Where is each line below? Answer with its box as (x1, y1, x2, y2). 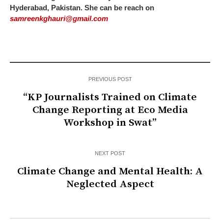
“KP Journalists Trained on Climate (23, 90, 197, 104)
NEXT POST (95, 150, 125, 156)
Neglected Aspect (66, 177, 154, 191)
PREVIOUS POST (88, 76, 132, 82)
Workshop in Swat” (63, 116, 157, 129)
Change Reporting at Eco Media (32, 103, 188, 116)
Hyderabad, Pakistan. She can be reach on (10, 3, 154, 12)
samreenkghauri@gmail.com (10, 14, 108, 23)
